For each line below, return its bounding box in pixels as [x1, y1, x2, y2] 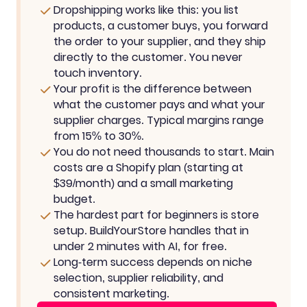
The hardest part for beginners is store [53, 207, 259, 223]
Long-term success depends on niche [53, 254, 252, 271]
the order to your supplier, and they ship [53, 34, 266, 50]
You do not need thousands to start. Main [53, 144, 274, 160]
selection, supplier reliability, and [53, 270, 223, 286]
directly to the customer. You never [53, 49, 243, 66]
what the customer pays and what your [53, 97, 265, 113]
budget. [53, 191, 95, 208]
